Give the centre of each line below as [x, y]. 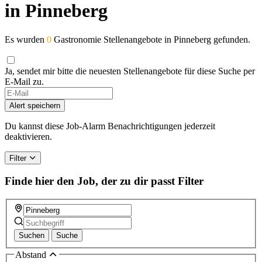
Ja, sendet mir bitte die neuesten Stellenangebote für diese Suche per [130, 71]
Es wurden [26, 39]
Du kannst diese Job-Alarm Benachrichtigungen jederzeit [110, 126]
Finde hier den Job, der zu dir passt [90, 181]
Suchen [32, 235]
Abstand [32, 254]
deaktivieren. [28, 136]
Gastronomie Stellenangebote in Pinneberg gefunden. [151, 39]
